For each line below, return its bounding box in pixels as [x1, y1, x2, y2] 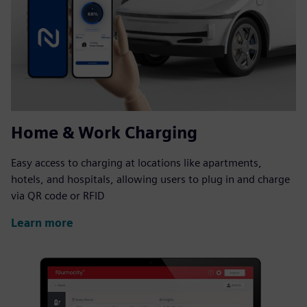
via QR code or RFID [11, 188, 105, 202]
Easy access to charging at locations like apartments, [11, 156, 262, 169]
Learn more [11, 217, 73, 230]
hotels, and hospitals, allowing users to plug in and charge [11, 172, 290, 186]
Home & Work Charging [11, 122, 197, 143]
